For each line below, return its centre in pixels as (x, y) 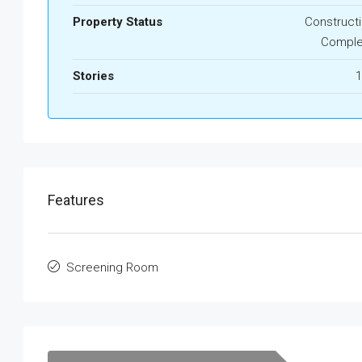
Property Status (118, 22)
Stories (93, 76)
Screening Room (112, 267)
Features (76, 200)
